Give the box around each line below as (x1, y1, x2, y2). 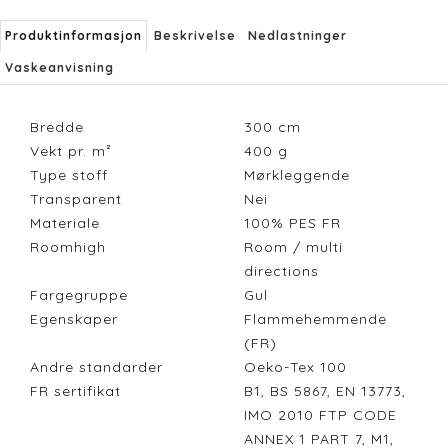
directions (244, 262, 329, 281)
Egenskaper (30, 310, 118, 329)
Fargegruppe (30, 286, 128, 305)
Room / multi (244, 238, 343, 257)
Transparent (30, 190, 122, 209)
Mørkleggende (244, 166, 360, 185)
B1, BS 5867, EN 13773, (244, 382, 406, 401)
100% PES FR (244, 214, 351, 233)
